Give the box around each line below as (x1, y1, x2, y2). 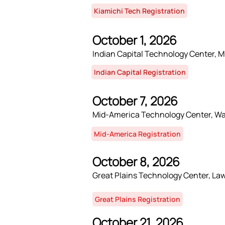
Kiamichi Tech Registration (94, 6, 185, 16)
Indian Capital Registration (94, 67, 186, 77)
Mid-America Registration (94, 129, 181, 139)
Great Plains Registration (95, 194, 180, 204)
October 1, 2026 (92, 32, 177, 48)
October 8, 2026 (92, 153, 180, 170)
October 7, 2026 (92, 92, 178, 109)
